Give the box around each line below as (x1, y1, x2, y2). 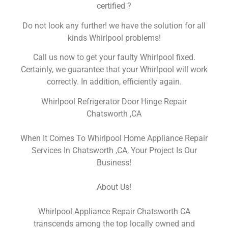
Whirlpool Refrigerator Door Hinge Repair (41, 96, 187, 106)
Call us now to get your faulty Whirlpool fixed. (33, 52, 195, 63)
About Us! (97, 182, 131, 192)
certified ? (97, 1, 131, 11)
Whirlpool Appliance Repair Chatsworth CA (38, 206, 190, 216)
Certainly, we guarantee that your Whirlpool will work (20, 65, 208, 75)
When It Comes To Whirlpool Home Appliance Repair (20, 133, 208, 143)
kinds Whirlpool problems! (67, 33, 161, 43)
